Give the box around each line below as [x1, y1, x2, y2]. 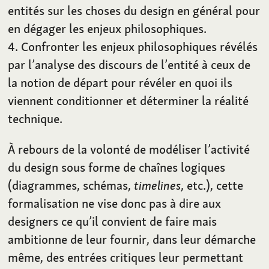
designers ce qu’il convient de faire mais [8, 213, 217, 230]
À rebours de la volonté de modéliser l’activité [8, 141, 250, 158]
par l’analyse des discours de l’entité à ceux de [8, 56, 251, 73]
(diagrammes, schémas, [8, 177, 134, 194]
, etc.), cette [181, 177, 244, 194]
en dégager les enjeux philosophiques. [8, 20, 207, 37]
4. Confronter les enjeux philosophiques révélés [8, 38, 258, 55]
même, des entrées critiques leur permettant [8, 249, 244, 266]
